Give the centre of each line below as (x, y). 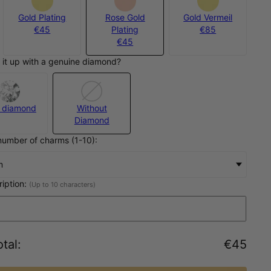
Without (92, 108)
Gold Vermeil (208, 17)
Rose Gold (125, 17)
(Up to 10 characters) (63, 184)
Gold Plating (42, 17)
